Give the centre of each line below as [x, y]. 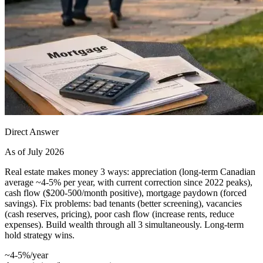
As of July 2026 [34, 151]
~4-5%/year [26, 255]
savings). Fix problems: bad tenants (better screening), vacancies [123, 203]
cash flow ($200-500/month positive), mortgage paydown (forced [126, 193]
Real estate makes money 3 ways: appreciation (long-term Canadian [130, 171]
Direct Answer [32, 131]
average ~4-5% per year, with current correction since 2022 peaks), [129, 182]
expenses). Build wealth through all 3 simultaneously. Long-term [124, 224]
